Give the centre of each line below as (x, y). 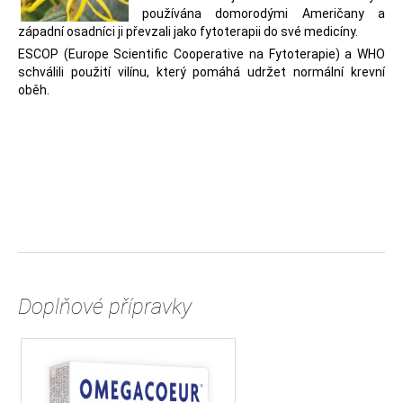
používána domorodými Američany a (264, 13)
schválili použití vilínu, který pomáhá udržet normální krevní (201, 72)
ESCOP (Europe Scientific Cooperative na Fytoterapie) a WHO (201, 54)
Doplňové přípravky (105, 307)
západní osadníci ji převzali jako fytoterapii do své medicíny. (188, 31)
